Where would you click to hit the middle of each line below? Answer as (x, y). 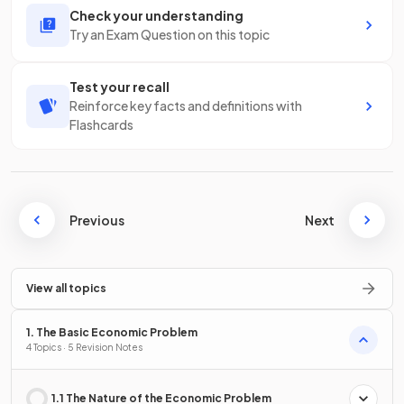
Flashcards (101, 124)
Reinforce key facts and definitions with (186, 106)
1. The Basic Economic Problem (112, 332)
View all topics (66, 288)
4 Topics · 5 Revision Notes (84, 347)
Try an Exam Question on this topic (170, 34)
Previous (97, 220)
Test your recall (119, 87)
